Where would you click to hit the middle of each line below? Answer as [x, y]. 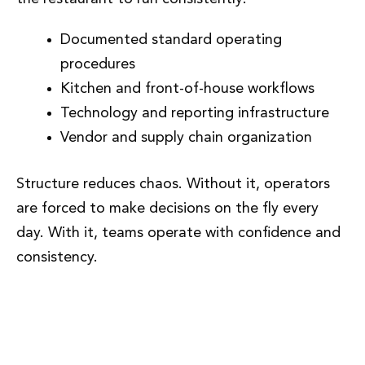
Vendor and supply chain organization [186, 138]
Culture [52, 342]
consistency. [57, 258]
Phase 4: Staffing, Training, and [167, 315]
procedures [98, 65]
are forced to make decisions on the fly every [167, 209]
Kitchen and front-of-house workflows [187, 89]
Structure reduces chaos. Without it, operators [173, 185]
